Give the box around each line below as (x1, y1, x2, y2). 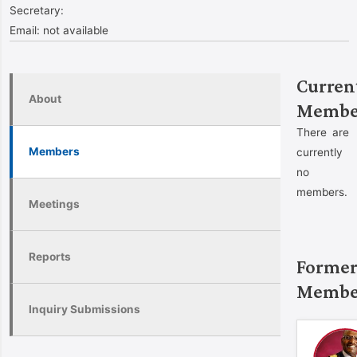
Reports (29, 250, 71, 263)
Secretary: (10, 4, 64, 17)
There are (296, 126, 349, 139)
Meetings (29, 198, 80, 210)
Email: (10, 24, 43, 37)
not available (43, 24, 108, 37)
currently (296, 146, 343, 159)
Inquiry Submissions (29, 303, 140, 316)
